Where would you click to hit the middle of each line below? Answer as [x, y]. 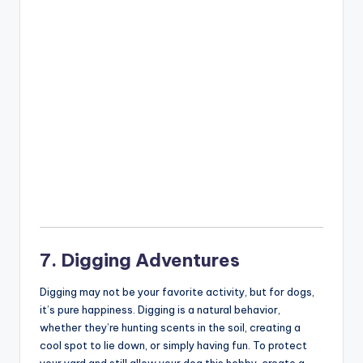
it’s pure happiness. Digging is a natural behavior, [160, 310]
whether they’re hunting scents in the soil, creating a [170, 328]
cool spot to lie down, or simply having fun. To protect [173, 346]
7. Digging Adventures [140, 261]
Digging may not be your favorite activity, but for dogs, [177, 292]
